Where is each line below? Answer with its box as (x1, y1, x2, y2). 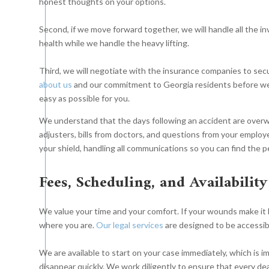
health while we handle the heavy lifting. (38, 38, 189, 49)
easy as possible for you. (38, 93, 130, 104)
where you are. (38, 220, 96, 231)
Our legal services (95, 220, 163, 231)
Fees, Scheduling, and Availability (38, 169, 268, 197)
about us (38, 79, 72, 90)
